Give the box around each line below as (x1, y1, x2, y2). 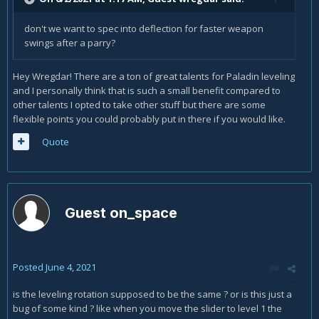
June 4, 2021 (46, 261, 96, 273)
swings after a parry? (24, 36, 115, 49)
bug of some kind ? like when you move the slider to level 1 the (13, 302, 282, 315)
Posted (13, 261, 46, 273)
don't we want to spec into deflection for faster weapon (24, 22, 263, 35)
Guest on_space (65, 204, 181, 221)
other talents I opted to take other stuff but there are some (13, 98, 266, 111)
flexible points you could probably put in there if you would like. (13, 113, 286, 125)
